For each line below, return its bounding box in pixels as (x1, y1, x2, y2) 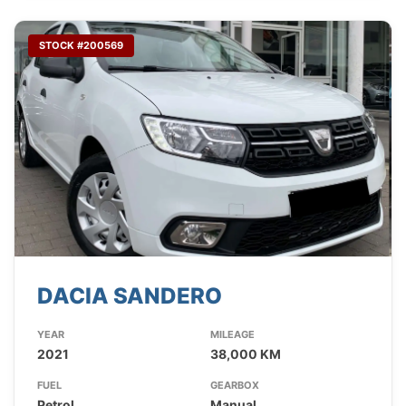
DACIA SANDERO (37, 283, 222, 310)
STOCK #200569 (39, 39, 123, 53)
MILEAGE (209, 328, 255, 342)
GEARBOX (209, 379, 259, 392)
